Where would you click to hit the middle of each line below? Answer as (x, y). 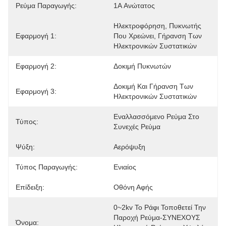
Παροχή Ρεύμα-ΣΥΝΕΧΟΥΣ (157, 217)
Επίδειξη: (30, 187)
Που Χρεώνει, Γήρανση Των (158, 36)
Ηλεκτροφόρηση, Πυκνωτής (157, 26)
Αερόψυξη (129, 147)
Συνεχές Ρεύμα (137, 127)
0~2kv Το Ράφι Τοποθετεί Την (160, 207)
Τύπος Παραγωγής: (47, 167)
